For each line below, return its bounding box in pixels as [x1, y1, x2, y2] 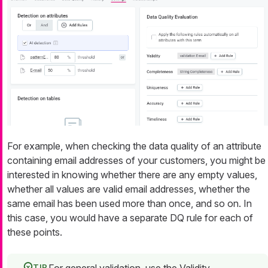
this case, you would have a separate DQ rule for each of [7, 212, 253, 224]
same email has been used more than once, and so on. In [7, 197, 252, 210]
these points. [7, 226, 62, 239]
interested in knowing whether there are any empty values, [7, 169, 257, 181]
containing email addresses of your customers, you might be [7, 154, 266, 167]
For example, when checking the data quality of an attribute [7, 140, 261, 153]
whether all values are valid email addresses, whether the [7, 183, 250, 196]
